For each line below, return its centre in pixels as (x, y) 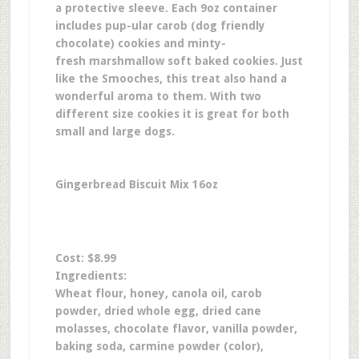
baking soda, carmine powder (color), (159, 346)
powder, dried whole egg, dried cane (158, 311)
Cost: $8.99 (85, 258)
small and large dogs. (118, 131)
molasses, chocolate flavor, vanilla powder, (176, 329)
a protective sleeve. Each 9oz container (166, 8)
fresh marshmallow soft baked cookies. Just (179, 61)
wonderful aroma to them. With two (158, 96)
